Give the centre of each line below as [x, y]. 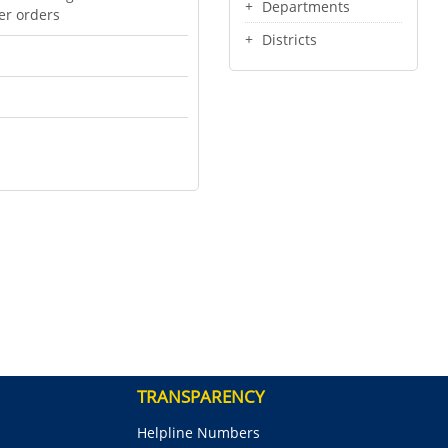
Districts [289, 40]
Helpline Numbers [198, 433]
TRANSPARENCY [201, 397]
